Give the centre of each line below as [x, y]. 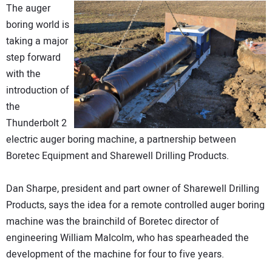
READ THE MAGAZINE [76, 114]
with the [23, 74]
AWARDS [39, 79]
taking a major [37, 42]
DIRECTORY [46, 10]
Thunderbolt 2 [36, 124]
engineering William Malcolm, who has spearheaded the [127, 238]
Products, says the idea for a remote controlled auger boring [135, 206]
